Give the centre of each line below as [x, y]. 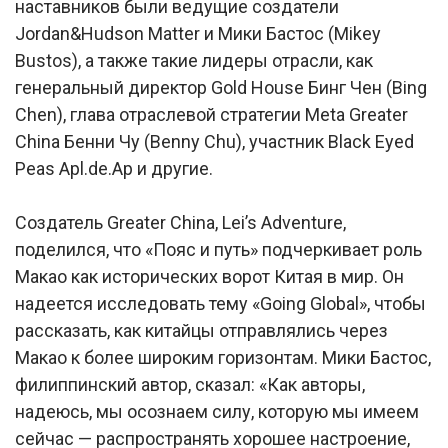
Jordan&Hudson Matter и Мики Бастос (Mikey [198, 33]
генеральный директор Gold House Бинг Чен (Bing [221, 87]
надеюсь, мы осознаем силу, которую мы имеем [217, 411]
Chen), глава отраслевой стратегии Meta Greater [211, 114]
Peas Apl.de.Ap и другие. [114, 168]
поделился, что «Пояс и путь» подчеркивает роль [218, 249]
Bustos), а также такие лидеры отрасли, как [194, 60]
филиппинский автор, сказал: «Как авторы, [190, 384]
